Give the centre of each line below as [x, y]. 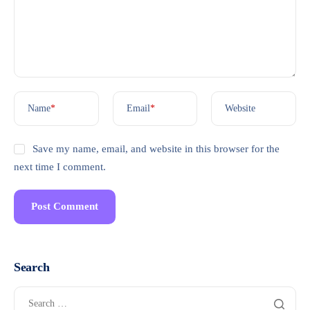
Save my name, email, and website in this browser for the [156, 148]
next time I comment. [60, 166]
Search [32, 267]
